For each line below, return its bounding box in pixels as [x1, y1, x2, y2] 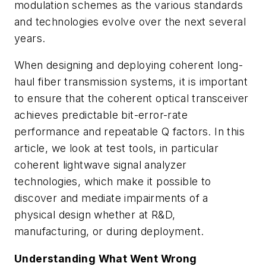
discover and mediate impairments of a [14, 192, 208, 205]
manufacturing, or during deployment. [14, 225, 204, 238]
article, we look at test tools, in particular [14, 142, 218, 155]
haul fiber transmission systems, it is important [14, 75, 248, 88]
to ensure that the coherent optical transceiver [14, 92, 249, 105]
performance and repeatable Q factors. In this [14, 125, 245, 138]
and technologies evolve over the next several [14, 15, 246, 28]
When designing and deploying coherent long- [14, 59, 243, 72]
